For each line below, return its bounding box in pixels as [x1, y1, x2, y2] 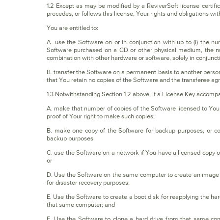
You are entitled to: [47, 24, 98, 31]
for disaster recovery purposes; [47, 179, 130, 186]
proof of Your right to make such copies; [47, 112, 155, 120]
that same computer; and [47, 201, 115, 208]
